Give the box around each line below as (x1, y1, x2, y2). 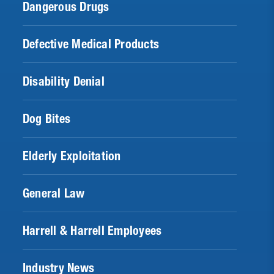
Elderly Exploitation (23, 149, 121, 164)
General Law (23, 186, 85, 201)
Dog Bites (23, 111, 71, 127)
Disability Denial (23, 74, 105, 89)
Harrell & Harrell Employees (23, 223, 162, 239)
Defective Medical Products (23, 37, 159, 52)
